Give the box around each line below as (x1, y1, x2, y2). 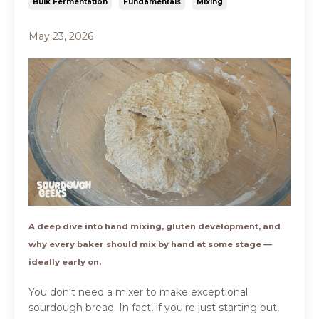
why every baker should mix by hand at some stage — (28, 239, 272, 249)
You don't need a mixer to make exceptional (28, 286, 248, 299)
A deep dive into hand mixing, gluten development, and (28, 221, 281, 232)
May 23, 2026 (28, 30, 93, 43)
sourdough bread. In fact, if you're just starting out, (28, 301, 279, 315)
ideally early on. (28, 256, 101, 267)
